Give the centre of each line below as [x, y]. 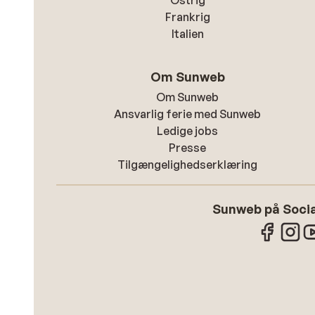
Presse [188, 148]
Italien [187, 34]
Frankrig [187, 17]
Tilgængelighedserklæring [188, 165]
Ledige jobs [188, 131]
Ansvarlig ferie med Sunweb [188, 114]
